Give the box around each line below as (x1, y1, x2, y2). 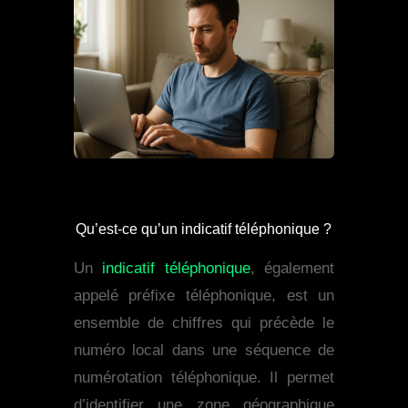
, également (250, 260, 335, 278)
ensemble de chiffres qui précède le (73, 314, 335, 332)
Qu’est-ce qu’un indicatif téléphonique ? (76, 221, 332, 238)
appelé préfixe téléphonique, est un (73, 287, 335, 305)
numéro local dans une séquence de (73, 342, 335, 360)
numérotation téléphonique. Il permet (73, 369, 335, 387)
